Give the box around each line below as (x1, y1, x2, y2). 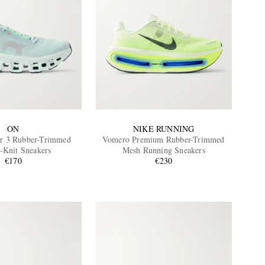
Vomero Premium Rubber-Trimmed (102, 134, 225, 146)
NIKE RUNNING (133, 123, 195, 135)
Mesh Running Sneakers (122, 144, 205, 156)
